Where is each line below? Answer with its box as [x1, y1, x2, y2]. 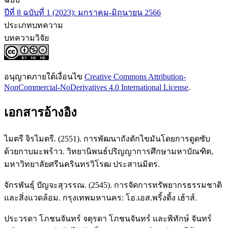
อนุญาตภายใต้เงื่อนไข [4, 72, 84, 81]
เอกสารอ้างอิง [4, 106, 77, 120]
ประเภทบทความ [4, 21, 63, 30]
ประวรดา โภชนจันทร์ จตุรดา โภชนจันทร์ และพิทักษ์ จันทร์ [4, 214, 212, 223]
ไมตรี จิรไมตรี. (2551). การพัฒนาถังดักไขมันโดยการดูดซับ [4, 134, 210, 143]
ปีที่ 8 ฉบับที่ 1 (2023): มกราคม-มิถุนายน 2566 [4, 8, 161, 17]
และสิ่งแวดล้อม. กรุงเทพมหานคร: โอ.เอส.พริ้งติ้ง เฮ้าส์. [4, 193, 197, 202]
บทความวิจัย [4, 34, 49, 43]
